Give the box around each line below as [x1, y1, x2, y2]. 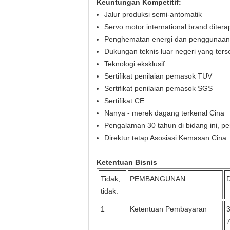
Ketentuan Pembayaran [130, 205, 207, 213]
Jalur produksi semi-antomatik [104, 10, 202, 18]
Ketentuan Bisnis [97, 158, 157, 166]
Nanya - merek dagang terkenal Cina [104, 109, 224, 117]
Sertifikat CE [104, 97, 144, 105]
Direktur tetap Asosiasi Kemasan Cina [104, 133, 226, 142]
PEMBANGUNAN [130, 175, 185, 183]
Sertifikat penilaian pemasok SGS [104, 84, 213, 92]
